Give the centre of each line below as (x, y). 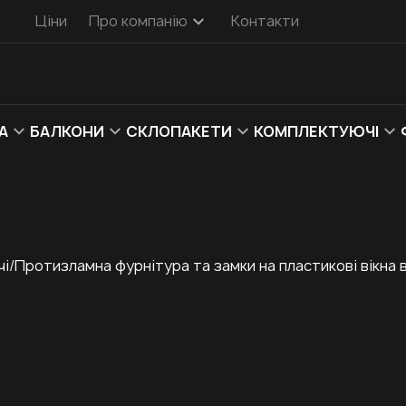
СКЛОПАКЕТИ (179, 131)
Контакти (265, 21)
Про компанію (138, 21)
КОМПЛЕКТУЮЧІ (316, 131)
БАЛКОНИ (67, 131)
